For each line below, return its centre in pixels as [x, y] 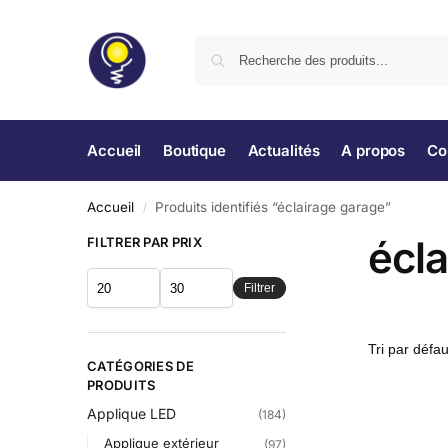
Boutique [194, 150]
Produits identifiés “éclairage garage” [273, 207]
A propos [373, 150]
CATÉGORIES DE [140, 366]
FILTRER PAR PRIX [144, 242]
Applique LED [131, 413]
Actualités [283, 150]
